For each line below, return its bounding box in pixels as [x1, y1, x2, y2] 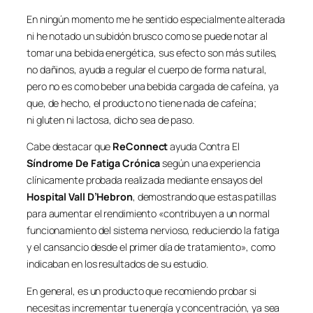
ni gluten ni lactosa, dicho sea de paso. [27, 112, 194, 126]
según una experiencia [160, 156, 261, 170]
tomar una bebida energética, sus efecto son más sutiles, [27, 45, 278, 59]
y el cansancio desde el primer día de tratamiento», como [27, 240, 276, 254]
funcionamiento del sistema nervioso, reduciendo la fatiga [27, 224, 280, 238]
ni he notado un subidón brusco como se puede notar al [27, 29, 268, 43]
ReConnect [112, 140, 168, 154]
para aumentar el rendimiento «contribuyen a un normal [27, 207, 270, 221]
